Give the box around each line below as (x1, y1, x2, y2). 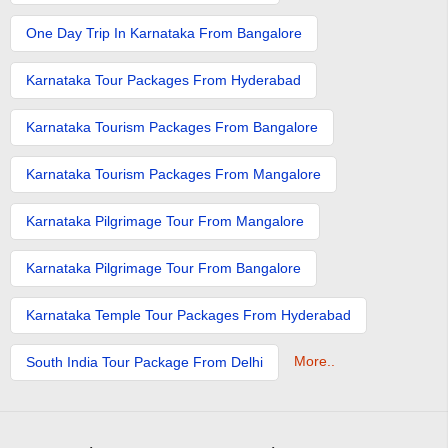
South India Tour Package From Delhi (26, 353, 263, 370)
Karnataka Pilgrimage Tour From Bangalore (26, 259, 301, 276)
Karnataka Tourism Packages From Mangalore (26, 165, 321, 182)
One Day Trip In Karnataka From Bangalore (26, 24, 302, 41)
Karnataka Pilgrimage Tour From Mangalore (26, 212, 304, 229)
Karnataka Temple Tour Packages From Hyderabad (26, 306, 351, 323)
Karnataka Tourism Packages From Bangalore (26, 118, 318, 135)
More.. (294, 352, 335, 369)
